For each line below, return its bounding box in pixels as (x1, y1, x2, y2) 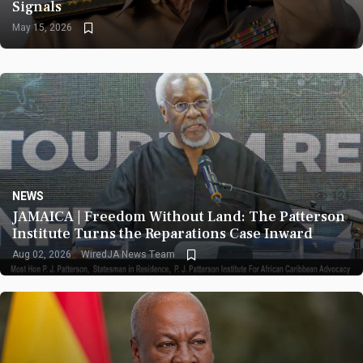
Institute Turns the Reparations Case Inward (12, 224, 313, 243)
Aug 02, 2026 (12, 247, 71, 262)
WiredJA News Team (81, 247, 175, 262)
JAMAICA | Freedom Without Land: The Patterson (12, 207, 345, 226)
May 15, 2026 (12, 20, 72, 35)
